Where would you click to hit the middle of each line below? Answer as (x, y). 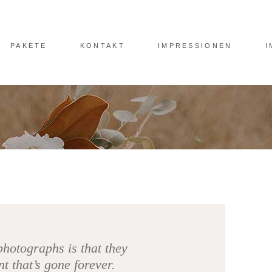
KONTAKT (102, 45)
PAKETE (29, 45)
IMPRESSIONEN (195, 45)
